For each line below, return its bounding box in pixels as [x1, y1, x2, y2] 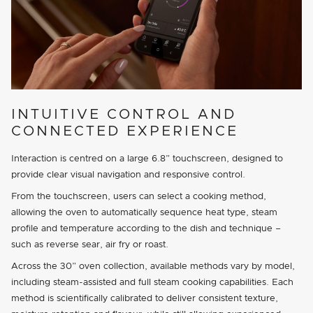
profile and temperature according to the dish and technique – [11, 224, 281, 234]
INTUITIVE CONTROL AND [11, 108, 236, 122]
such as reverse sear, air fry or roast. [11, 240, 168, 250]
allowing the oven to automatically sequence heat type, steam [11, 208, 277, 218]
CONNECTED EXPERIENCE [11, 124, 238, 139]
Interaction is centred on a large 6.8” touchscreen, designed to [11, 154, 283, 164]
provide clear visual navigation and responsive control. [11, 170, 245, 180]
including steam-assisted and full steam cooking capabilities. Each [11, 278, 293, 288]
